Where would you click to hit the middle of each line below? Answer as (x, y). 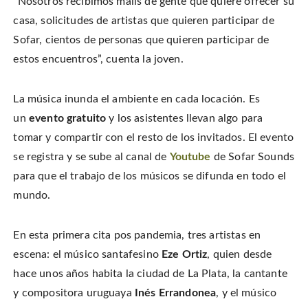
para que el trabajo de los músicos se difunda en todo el (150, 176)
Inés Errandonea (174, 293)
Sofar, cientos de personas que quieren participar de (141, 40)
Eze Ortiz (183, 255)
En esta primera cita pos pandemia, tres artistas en (137, 235)
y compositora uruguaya (73, 293)
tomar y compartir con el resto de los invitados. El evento (154, 138)
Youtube (190, 157)
